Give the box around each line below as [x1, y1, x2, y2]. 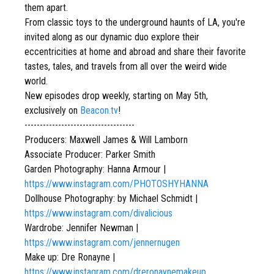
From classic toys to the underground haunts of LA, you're [24, 17, 245, 28]
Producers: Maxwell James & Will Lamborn [24, 134, 188, 146]
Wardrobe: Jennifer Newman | [24, 222, 138, 234]
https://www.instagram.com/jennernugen [24, 237, 180, 248]
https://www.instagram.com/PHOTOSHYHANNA [24, 178, 209, 190]
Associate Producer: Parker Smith [24, 149, 155, 160]
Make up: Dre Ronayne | [24, 251, 115, 263]
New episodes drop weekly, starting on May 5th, [24, 90, 208, 102]
